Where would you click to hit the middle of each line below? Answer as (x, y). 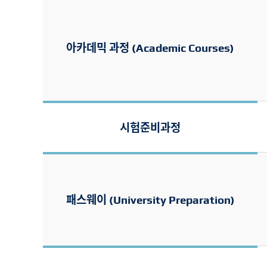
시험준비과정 (150, 127)
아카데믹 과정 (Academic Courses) (150, 48)
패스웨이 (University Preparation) (150, 200)
